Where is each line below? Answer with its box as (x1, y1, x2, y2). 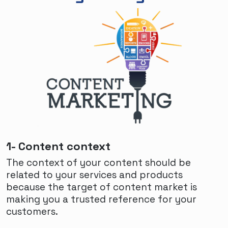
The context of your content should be (6, 156, 191, 169)
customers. (6, 205, 58, 218)
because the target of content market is (6, 180, 197, 193)
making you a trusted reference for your (6, 192, 196, 206)
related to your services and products (6, 168, 183, 181)
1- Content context (6, 138, 110, 153)
